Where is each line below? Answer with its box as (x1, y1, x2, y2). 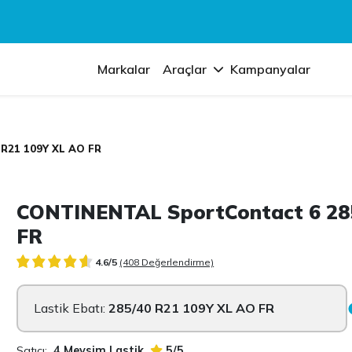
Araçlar (163, 61, 207, 77)
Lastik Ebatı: (34, 300, 109, 316)
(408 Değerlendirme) (119, 256, 214, 268)
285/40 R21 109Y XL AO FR (108, 300, 275, 316)
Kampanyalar (230, 61, 311, 77)
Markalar (97, 61, 151, 77)
